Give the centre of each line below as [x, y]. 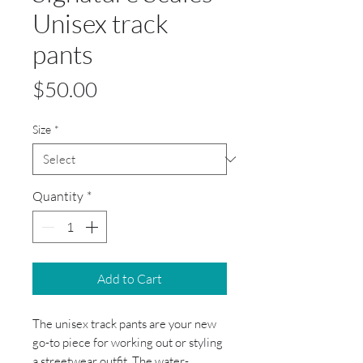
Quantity [58, 196]
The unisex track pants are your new [124, 324]
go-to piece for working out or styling [128, 343]
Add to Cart [130, 279]
